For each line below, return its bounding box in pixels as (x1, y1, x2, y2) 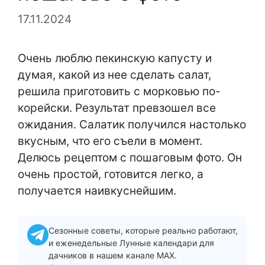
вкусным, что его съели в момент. (18, 134, 202, 148)
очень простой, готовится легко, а (18, 167, 203, 181)
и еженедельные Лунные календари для (49, 238, 214, 248)
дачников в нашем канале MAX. (49, 250, 177, 260)
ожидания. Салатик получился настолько (18, 117, 246, 131)
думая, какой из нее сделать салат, (18, 67, 211, 82)
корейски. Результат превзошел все (18, 101, 216, 115)
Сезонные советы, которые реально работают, (49, 225, 238, 235)
